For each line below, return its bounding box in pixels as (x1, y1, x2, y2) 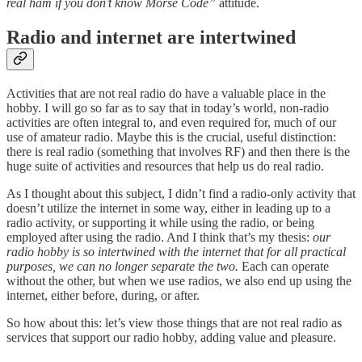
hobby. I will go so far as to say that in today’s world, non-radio (6, 101, 329, 116)
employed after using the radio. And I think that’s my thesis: (6, 230, 313, 245)
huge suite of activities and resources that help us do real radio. (6, 159, 324, 174)
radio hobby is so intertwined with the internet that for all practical (6, 245, 346, 259)
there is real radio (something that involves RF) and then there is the (6, 145, 350, 159)
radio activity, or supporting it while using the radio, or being (6, 216, 314, 230)
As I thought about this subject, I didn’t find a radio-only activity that (6, 187, 356, 201)
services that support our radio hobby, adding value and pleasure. (6, 330, 336, 345)
